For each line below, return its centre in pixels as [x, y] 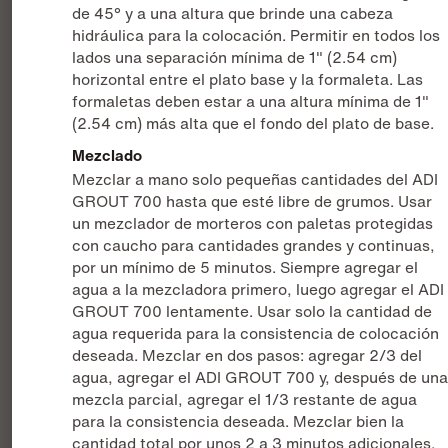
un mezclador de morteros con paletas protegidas [253, 224]
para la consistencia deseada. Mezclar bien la [238, 422]
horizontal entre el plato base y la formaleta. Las [248, 80]
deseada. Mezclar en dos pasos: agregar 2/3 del [247, 356]
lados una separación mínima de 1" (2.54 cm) [235, 58]
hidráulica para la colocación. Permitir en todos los [256, 36]
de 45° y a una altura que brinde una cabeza [233, 14]
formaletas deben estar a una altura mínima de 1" [251, 102]
